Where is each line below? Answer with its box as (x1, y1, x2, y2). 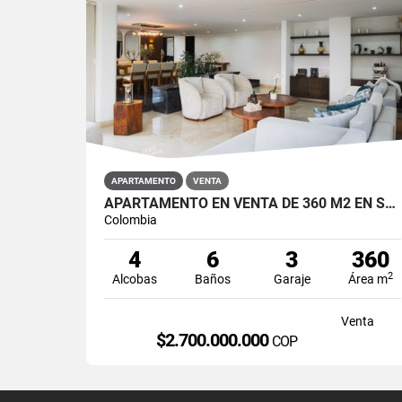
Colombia (104, 212, 157, 227)
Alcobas (111, 271, 157, 286)
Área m (347, 271, 388, 286)
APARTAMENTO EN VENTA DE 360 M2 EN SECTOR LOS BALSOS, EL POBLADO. (385, 194, 396, 212)
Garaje (273, 271, 310, 286)
